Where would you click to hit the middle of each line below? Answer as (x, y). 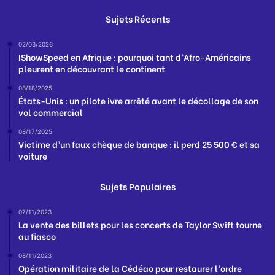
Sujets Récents (137, 19)
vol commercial (51, 112)
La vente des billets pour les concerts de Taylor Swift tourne (140, 225)
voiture (33, 156)
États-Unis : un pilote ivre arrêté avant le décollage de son (138, 101)
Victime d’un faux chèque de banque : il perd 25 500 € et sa (139, 144)
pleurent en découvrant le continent (92, 69)
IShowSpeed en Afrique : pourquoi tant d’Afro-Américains (135, 57)
